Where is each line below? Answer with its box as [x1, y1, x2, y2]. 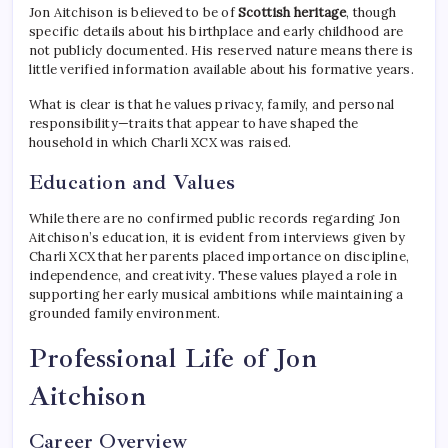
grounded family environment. [29, 305, 221, 323]
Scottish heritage [238, 4, 347, 22]
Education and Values [29, 169, 235, 196]
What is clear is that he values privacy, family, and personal [29, 96, 395, 114]
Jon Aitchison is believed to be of [29, 4, 238, 22]
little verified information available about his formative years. [29, 61, 414, 79]
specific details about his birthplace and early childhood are [29, 23, 404, 41]
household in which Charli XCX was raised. [29, 134, 292, 152]
